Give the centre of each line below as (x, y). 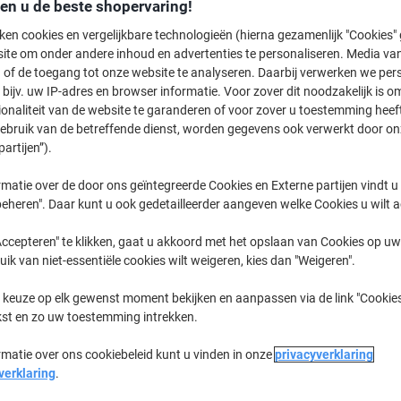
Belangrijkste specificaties (294, 230)
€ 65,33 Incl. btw (254, 37)
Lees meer (247, 332)
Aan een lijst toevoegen (308, 140)
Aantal (251, 102)
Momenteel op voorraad (289, 65)
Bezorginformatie (281, 188)
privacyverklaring (324, 355)
